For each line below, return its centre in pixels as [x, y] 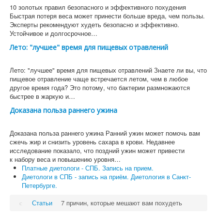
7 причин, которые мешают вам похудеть [122, 203]
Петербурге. [39, 185]
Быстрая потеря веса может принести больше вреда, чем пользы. [107, 16]
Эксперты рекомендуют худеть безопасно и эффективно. [94, 24]
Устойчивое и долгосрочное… [54, 33]
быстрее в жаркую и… [42, 96]
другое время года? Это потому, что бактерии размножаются [100, 87]
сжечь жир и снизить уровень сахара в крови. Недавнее [92, 142]
